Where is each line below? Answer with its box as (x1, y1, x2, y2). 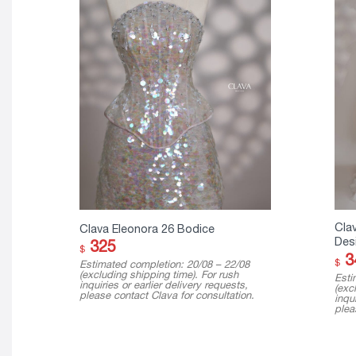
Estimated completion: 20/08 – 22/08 (79, 258, 250, 271)
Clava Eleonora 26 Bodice (79, 222, 215, 235)
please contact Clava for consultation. (79, 289, 254, 302)
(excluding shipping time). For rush (79, 269, 238, 281)
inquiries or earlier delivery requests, (79, 279, 248, 292)
